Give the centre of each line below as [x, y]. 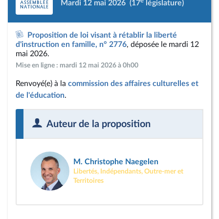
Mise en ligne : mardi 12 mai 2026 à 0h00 [77, 65]
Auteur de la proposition [99, 124]
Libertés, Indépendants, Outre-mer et [128, 171]
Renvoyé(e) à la [42, 84]
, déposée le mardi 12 [163, 44]
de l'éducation [40, 95]
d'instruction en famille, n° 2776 [71, 44]
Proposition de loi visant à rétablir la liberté [102, 35]
